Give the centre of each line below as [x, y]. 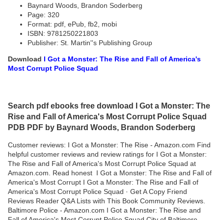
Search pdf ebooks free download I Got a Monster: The [109, 105]
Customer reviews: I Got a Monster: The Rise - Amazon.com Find [109, 145]
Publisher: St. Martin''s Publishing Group [90, 43]
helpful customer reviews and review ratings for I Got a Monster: [107, 154]
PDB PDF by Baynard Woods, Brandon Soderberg [102, 127]
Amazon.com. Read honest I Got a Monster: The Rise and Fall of [110, 173]
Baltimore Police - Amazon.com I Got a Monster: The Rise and [104, 210]
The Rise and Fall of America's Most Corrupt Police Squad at [102, 163]
